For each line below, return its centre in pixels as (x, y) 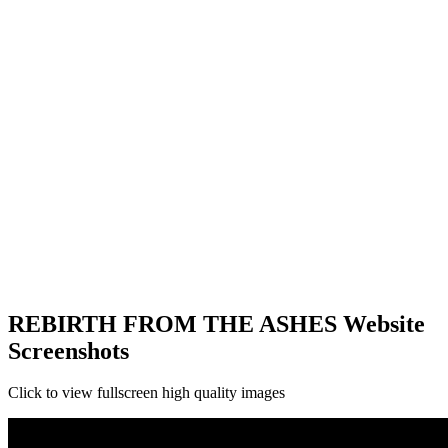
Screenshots (68, 350)
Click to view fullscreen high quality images (146, 393)
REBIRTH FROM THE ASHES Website (216, 323)
